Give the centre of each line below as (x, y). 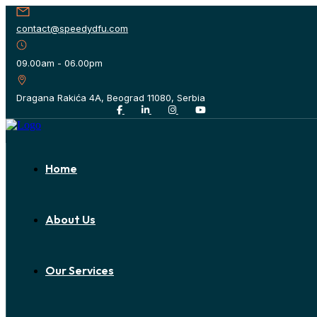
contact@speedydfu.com (72, 28)
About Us (70, 219)
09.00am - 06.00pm (59, 63)
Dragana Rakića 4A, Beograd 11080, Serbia (111, 98)
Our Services (80, 270)
